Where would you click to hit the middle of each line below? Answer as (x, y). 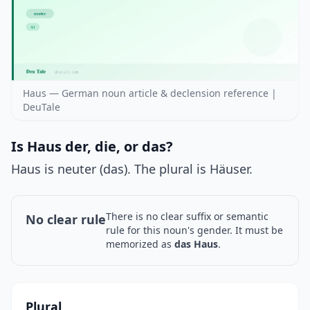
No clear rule (66, 220)
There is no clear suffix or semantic (187, 217)
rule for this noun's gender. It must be (194, 230)
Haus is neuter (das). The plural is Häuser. (132, 169)
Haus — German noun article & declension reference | (150, 93)
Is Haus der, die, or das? (92, 147)
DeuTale (42, 107)
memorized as (140, 244)
